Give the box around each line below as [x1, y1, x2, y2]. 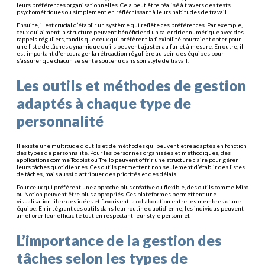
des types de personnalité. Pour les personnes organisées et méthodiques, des [17, 149, 231, 157]
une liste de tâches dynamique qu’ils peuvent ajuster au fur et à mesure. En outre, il [17, 43, 243, 50]
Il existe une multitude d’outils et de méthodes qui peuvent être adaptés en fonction [17, 142, 247, 150]
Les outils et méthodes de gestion [17, 76, 246, 95]
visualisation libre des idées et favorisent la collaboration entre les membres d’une [17, 198, 241, 205]
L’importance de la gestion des [17, 231, 222, 250]
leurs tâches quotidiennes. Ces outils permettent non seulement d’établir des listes [17, 163, 245, 171]
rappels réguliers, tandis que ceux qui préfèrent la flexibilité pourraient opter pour [17, 35, 241, 43]
